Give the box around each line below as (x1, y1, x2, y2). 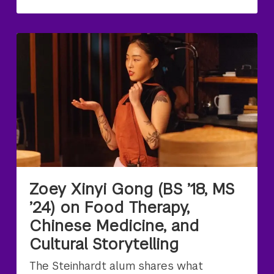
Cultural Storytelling (29, 234, 179, 254)
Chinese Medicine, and (29, 215, 199, 235)
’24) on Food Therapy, (29, 197, 190, 217)
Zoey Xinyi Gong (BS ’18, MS (29, 179, 235, 199)
